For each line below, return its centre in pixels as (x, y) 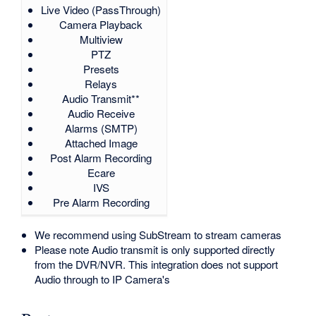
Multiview (101, 39)
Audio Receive (101, 113)
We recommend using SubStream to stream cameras (158, 235)
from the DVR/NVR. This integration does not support (157, 265)
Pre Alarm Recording (101, 202)
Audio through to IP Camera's (103, 279)
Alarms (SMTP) (101, 128)
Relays (101, 83)
